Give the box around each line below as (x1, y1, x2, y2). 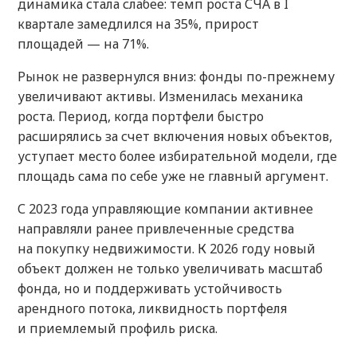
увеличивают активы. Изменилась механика (18, 88, 303, 106)
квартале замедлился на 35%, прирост (18, 15, 259, 33)
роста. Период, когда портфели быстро (18, 108, 264, 126)
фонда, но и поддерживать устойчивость (18, 280, 282, 298)
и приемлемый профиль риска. (18, 320, 218, 338)
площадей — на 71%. (18, 35, 149, 53)
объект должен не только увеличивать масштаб (18, 260, 323, 278)
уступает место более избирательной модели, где (18, 147, 337, 166)
